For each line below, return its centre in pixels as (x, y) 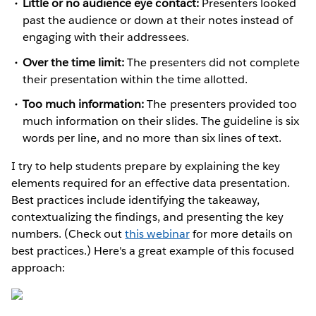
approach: (38, 267)
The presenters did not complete (212, 62)
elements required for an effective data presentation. (151, 183)
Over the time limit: (74, 62)
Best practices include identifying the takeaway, (135, 200)
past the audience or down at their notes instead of (158, 20)
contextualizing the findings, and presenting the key (147, 217)
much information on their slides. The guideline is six (161, 121)
